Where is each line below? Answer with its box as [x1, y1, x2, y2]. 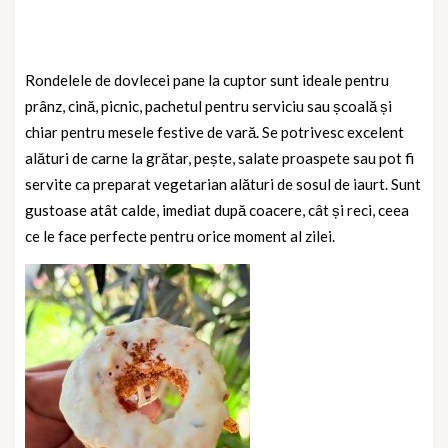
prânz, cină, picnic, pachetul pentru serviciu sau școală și [25, 97, 392, 116]
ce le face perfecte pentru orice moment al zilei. [25, 227, 335, 246]
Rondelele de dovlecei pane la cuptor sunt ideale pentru [25, 71, 389, 90]
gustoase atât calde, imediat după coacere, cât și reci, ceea [25, 201, 409, 220]
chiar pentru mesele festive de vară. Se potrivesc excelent [25, 123, 404, 142]
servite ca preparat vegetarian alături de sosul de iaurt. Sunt [25, 175, 421, 194]
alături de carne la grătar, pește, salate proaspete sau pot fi [25, 149, 414, 168]
